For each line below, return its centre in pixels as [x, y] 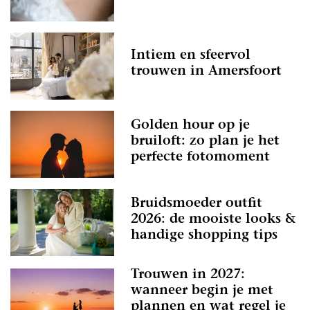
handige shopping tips [204, 236]
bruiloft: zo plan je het [205, 142]
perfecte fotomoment [200, 158]
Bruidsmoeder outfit [197, 204]
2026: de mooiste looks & [213, 220]
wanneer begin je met [202, 291]
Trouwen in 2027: [188, 275]
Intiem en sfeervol [191, 55]
